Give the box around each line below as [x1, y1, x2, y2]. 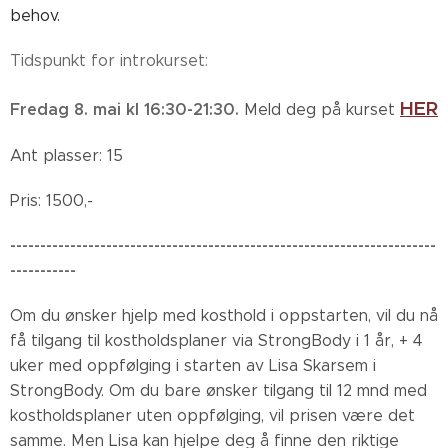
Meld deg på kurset [244, 100, 400, 119]
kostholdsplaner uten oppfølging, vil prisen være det [10, 406, 415, 425]
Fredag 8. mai [10, 99, 121, 120]
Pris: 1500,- [10, 191, 93, 210]
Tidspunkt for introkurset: [10, 51, 208, 70]
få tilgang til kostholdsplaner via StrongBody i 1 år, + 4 [10, 331, 423, 350]
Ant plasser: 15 [10, 146, 123, 165]
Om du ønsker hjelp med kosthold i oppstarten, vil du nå [10, 306, 438, 325]
